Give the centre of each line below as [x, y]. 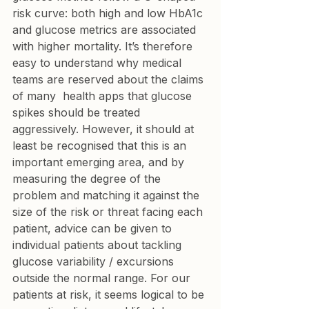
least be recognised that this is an [101, 146]
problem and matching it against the [108, 195]
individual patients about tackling [99, 245]
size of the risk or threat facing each [109, 212]
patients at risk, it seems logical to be [110, 295]
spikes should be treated [78, 112]
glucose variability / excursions [95, 261]
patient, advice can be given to [94, 228]
